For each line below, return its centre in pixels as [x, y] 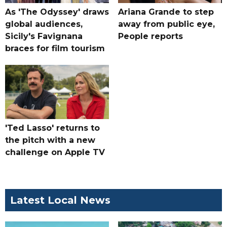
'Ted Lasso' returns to [52, 128]
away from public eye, [166, 24]
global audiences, [44, 24]
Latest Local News [60, 200]
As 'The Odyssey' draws [57, 12]
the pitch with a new [50, 140]
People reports [150, 36]
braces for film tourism [55, 49]
